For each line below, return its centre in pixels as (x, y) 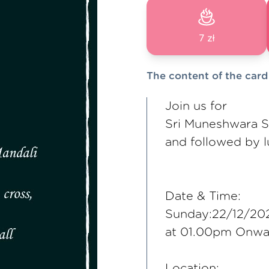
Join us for (196, 106)
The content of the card (207, 76)
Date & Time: (203, 196)
